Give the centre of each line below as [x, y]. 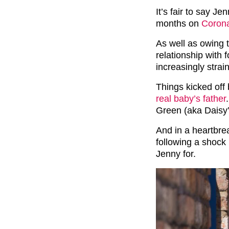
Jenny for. [176, 154]
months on [179, 23]
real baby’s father [191, 98]
